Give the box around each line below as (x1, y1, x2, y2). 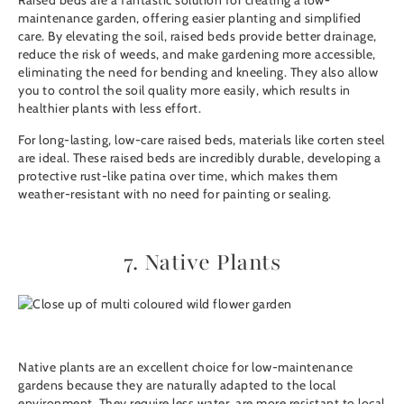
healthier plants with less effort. (18, 100, 201, 117)
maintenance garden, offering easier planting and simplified (18, 10, 362, 27)
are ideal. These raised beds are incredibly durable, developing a (18, 150, 381, 167)
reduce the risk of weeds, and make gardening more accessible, (18, 46, 376, 63)
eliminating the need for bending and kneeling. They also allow (18, 64, 378, 81)
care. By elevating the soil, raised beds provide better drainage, (18, 28, 377, 45)
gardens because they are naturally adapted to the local (18, 377, 336, 394)
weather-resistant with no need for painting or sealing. (18, 186, 332, 203)
